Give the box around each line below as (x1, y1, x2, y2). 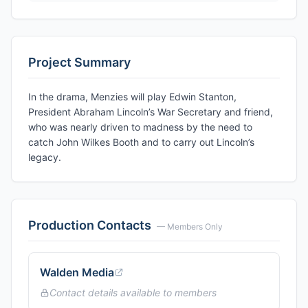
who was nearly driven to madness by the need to (28, 121, 252, 133)
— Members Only (157, 221, 223, 232)
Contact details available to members (49, 287, 217, 298)
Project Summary (28, 55, 131, 69)
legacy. (28, 151, 61, 163)
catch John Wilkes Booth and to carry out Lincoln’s (28, 136, 254, 148)
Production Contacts (28, 218, 151, 232)
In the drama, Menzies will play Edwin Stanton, (28, 91, 236, 102)
